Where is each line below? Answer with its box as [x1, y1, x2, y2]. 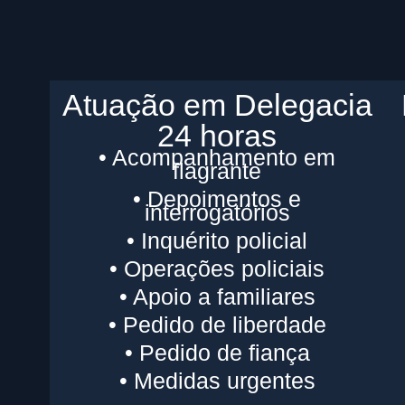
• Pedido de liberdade [108, 311, 326, 337]
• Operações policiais [109, 255, 325, 281]
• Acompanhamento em [99, 144, 336, 170]
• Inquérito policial [127, 227, 308, 253]
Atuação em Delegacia [61, 87, 372, 122]
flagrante [173, 157, 262, 184]
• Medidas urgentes [118, 367, 316, 393]
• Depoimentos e [133, 185, 302, 212]
